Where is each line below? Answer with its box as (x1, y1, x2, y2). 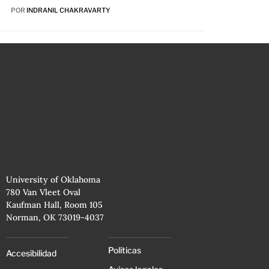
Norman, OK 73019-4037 (6, 212, 104, 223)
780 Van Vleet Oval (6, 187, 80, 198)
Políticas (108, 245, 141, 256)
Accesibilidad (6, 248, 56, 259)
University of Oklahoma (6, 174, 100, 186)
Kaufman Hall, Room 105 (6, 199, 103, 211)
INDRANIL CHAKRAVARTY (26, 6, 110, 15)
